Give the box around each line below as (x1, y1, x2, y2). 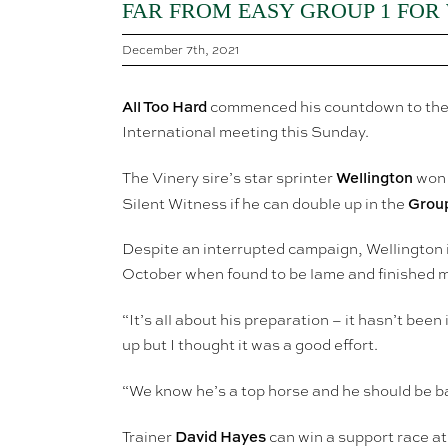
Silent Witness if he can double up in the (122, 194, 408, 215)
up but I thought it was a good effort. (122, 335, 378, 356)
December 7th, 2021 (122, 42, 239, 59)
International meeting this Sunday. (122, 122, 369, 143)
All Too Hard (122, 96, 207, 118)
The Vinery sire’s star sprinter (122, 168, 336, 189)
